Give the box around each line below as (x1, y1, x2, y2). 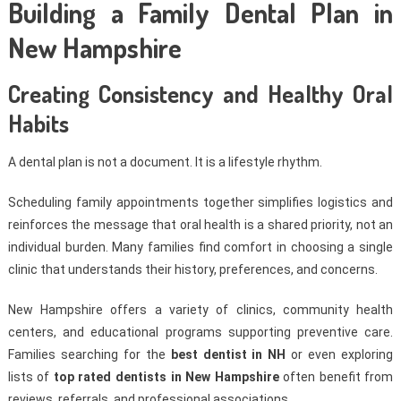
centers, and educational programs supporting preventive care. (7, 325, 394, 340)
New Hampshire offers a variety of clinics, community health (7, 303, 394, 318)
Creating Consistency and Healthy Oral (7, 79, 394, 109)
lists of (7, 370, 54, 385)
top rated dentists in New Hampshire (53, 370, 279, 385)
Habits (7, 108, 69, 139)
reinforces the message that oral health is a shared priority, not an (7, 218, 394, 233)
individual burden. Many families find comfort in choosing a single (7, 240, 394, 255)
